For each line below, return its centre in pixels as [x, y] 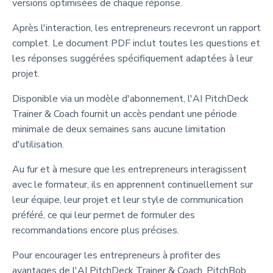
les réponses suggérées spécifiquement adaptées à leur [133, 58]
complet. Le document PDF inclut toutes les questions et [136, 43]
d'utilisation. [38, 144]
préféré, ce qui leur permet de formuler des [104, 215]
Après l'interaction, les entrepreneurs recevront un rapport [136, 28]
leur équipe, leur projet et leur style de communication [128, 200]
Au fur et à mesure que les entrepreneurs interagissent [129, 169]
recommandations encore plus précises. [96, 230]
